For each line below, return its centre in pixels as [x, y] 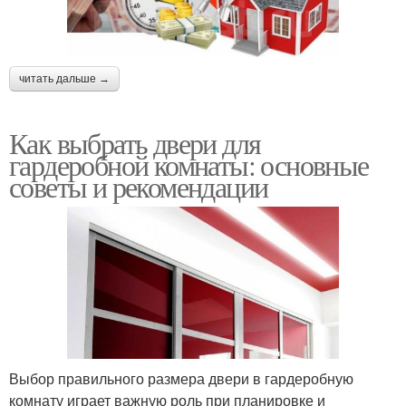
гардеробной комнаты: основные [189, 165]
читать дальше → [64, 79]
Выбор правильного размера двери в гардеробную [181, 378]
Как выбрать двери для [135, 143]
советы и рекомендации [139, 187]
